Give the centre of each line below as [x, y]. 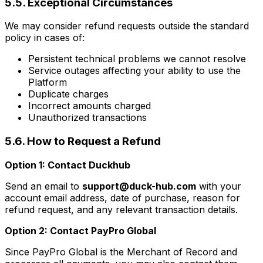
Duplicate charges [68, 94]
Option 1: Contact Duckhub [68, 165]
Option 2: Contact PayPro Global [80, 230]
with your [219, 186]
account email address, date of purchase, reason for [122, 198]
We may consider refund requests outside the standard [127, 26]
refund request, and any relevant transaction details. [121, 209]
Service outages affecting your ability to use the [134, 71]
